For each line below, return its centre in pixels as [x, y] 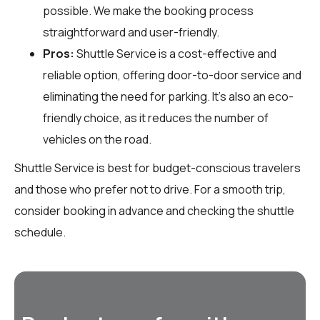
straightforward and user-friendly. [131, 32]
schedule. [40, 232]
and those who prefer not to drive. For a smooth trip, [150, 189]
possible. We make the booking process [148, 10]
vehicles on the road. [97, 139]
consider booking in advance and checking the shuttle [154, 210]
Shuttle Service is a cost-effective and [175, 53]
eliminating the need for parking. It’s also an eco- [168, 96]
